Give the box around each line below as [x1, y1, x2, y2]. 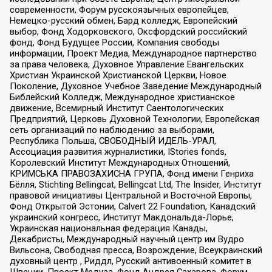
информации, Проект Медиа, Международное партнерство [9, 47, 257, 59]
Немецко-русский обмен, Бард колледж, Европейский [9, 15, 237, 26]
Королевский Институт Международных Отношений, [9, 157, 230, 168]
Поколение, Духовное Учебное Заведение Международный [9, 80, 262, 92]
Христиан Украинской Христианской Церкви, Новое [9, 69, 226, 81]
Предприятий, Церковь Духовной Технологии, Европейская [9, 113, 259, 124]
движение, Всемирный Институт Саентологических [9, 102, 223, 114]
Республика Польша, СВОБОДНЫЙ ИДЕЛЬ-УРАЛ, [9, 135, 216, 146]
